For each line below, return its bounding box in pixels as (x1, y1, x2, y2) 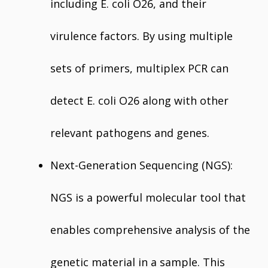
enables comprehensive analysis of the (50, 223, 250, 237)
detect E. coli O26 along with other (50, 93, 229, 108)
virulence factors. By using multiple (50, 29, 233, 43)
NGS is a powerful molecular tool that (50, 190, 246, 205)
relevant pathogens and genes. (50, 126, 209, 140)
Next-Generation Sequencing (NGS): (50, 158, 233, 172)
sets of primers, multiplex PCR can (50, 61, 229, 75)
